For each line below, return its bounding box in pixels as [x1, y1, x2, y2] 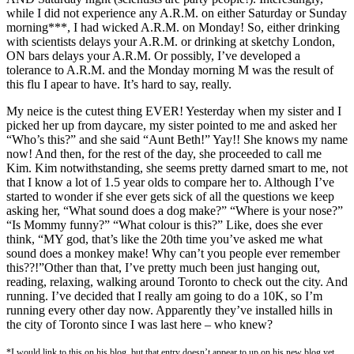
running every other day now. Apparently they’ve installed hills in [6, 303, 333, 317]
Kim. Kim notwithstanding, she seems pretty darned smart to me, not [6, 160, 348, 175]
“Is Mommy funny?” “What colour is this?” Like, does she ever [6, 217, 322, 232]
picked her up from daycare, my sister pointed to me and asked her [6, 118, 337, 132]
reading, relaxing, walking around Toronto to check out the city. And [6, 274, 348, 288]
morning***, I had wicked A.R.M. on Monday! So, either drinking [6, 20, 340, 34]
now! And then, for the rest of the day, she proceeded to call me [6, 146, 322, 160]
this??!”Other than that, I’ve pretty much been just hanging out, [6, 260, 320, 274]
